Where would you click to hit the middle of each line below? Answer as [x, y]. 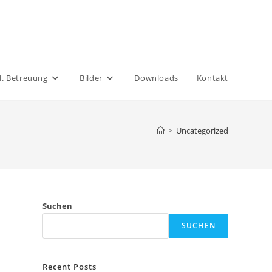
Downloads [156, 78]
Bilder [91, 78]
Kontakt [212, 78]
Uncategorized [202, 131]
